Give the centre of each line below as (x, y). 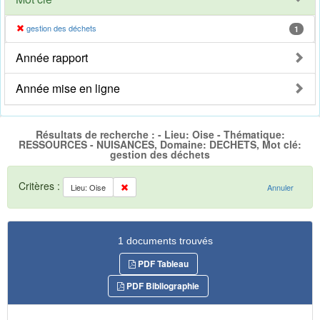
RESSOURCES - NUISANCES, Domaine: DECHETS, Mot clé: (160, 145)
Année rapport (52, 58)
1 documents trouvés (165, 240)
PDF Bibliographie (162, 285)
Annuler (280, 187)
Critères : (41, 185)
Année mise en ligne (68, 89)
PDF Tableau (162, 263)
